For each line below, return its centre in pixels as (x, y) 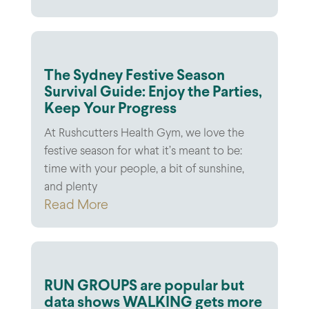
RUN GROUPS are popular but (144, 286)
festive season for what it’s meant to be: (143, 151)
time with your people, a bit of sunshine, (144, 169)
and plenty (70, 187)
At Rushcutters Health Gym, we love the (144, 133)
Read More (76, 205)
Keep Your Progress (110, 109)
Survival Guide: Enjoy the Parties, (153, 92)
